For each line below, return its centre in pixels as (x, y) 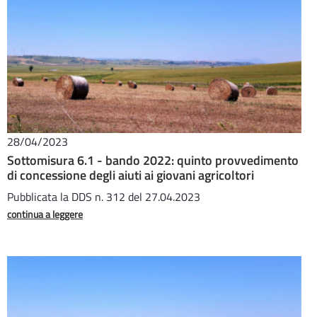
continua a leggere (45, 214)
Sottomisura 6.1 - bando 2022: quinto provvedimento (153, 160)
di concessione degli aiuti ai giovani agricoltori (131, 175)
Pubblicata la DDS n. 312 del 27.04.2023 (104, 197)
